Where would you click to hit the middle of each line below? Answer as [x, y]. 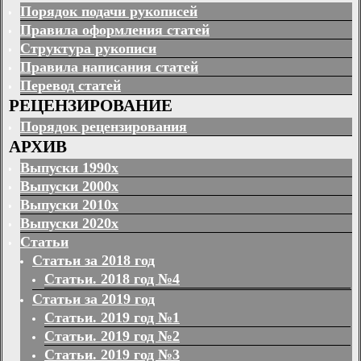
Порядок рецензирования [104, 127]
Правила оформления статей [115, 29]
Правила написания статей [109, 66]
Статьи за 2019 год [93, 299]
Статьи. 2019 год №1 [112, 318]
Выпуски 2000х [69, 187]
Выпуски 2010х [69, 205]
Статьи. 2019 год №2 [112, 336]
